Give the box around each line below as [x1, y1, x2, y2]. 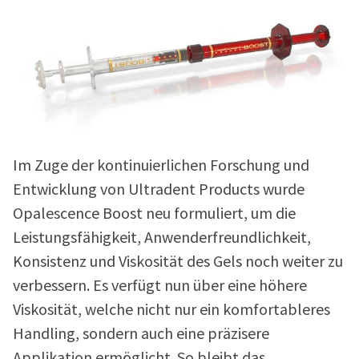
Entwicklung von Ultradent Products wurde [13, 179, 305, 201]
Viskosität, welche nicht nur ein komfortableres [13, 299, 330, 321]
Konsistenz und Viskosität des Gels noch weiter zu [13, 251, 343, 273]
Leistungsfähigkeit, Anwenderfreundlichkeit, [13, 227, 311, 249]
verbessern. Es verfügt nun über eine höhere [13, 275, 307, 297]
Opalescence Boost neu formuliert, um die [13, 203, 296, 225]
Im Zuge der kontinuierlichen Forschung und [13, 155, 309, 177]
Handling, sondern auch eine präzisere [13, 323, 269, 345]
